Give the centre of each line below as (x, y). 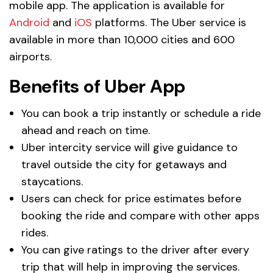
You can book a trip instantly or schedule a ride (141, 113)
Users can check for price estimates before (131, 198)
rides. (35, 232)
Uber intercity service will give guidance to (129, 147)
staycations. (52, 181)
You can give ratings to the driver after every (135, 250)
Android (29, 22)
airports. (30, 56)
